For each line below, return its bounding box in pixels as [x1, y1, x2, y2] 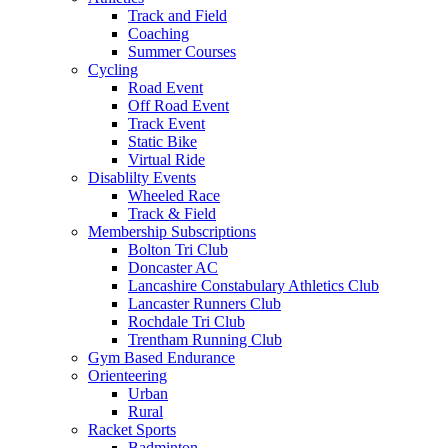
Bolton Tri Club [128, 241, 228, 258]
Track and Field [128, 7, 227, 24]
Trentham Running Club [128, 331, 282, 348]
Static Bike [128, 133, 197, 150]
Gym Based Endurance [88, 349, 235, 366]
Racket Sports [88, 421, 176, 438]
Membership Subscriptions [88, 223, 256, 240]
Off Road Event [128, 97, 229, 114]
